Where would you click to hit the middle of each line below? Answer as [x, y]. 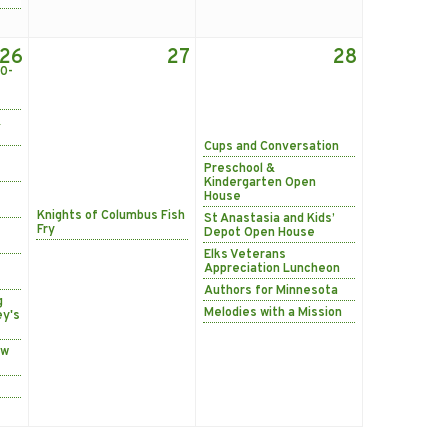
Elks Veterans [245, 254]
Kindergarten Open [260, 182]
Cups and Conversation [271, 146]
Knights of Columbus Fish [111, 215]
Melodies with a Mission [273, 312]
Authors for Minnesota [271, 290]
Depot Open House [259, 232]
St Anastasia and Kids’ [269, 218]
